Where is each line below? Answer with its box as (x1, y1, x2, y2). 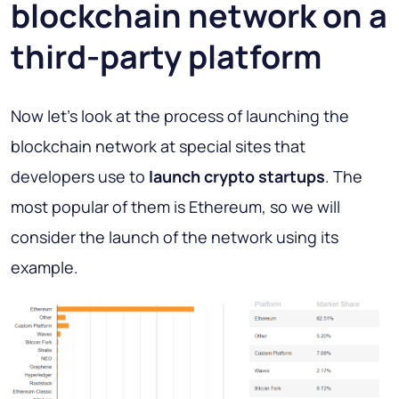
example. (11, 256, 78, 279)
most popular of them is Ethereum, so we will (11, 196, 340, 218)
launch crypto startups (149, 166, 325, 188)
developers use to (11, 166, 149, 188)
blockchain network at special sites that (11, 135, 305, 158)
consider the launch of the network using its (11, 226, 338, 248)
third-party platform (11, 35, 322, 79)
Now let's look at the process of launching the (11, 105, 349, 127)
